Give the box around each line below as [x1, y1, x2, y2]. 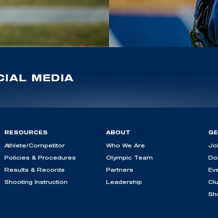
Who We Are [106, 142, 145, 149]
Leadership [106, 179, 142, 185]
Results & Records [4, 166, 65, 173]
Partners [106, 166, 133, 173]
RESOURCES [4, 129, 48, 136]
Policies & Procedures [4, 154, 76, 161]
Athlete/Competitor [4, 142, 65, 149]
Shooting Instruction [4, 179, 68, 185]
